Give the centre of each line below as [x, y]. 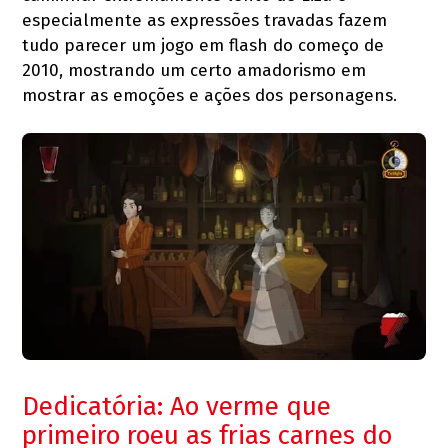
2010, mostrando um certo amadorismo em [194, 70]
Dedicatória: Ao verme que [177, 406]
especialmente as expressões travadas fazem [205, 20]
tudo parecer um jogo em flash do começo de [203, 45]
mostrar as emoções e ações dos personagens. [210, 95]
